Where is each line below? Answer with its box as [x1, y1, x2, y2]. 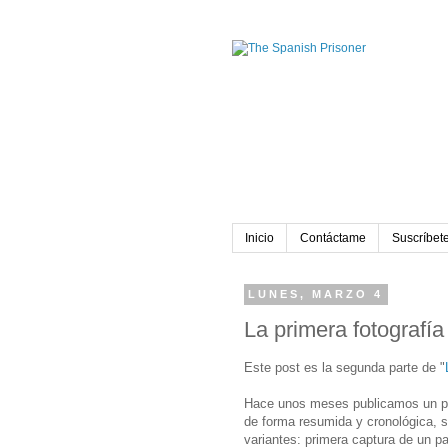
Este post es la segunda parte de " [244, 360, 445, 376]
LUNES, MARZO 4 [248, 288, 384, 301]
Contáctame [300, 231, 366, 246]
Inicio [245, 231, 274, 246]
